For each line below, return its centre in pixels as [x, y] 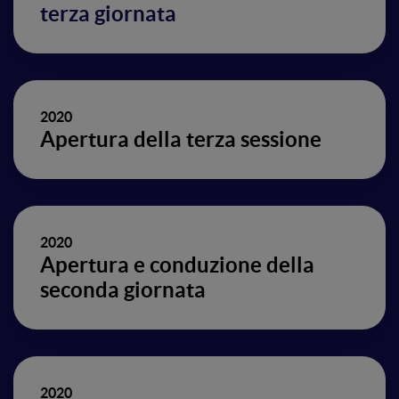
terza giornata [108, 14]
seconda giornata [123, 290]
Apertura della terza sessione [181, 139]
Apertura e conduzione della [177, 265]
